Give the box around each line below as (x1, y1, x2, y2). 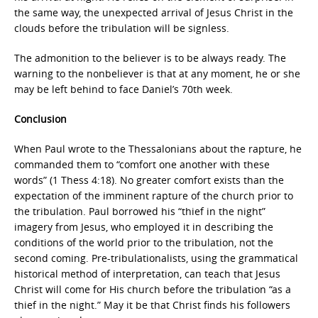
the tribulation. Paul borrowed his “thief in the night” (14, 204, 265, 218)
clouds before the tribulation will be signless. (14, 21, 229, 35)
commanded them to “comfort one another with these (14, 158, 270, 171)
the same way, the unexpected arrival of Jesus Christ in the (14, 6, 293, 19)
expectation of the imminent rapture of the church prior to (14, 189, 293, 202)
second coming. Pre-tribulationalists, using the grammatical (14, 251, 298, 265)
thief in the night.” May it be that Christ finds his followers (14, 298, 290, 312)
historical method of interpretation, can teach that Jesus (14, 267, 280, 280)
